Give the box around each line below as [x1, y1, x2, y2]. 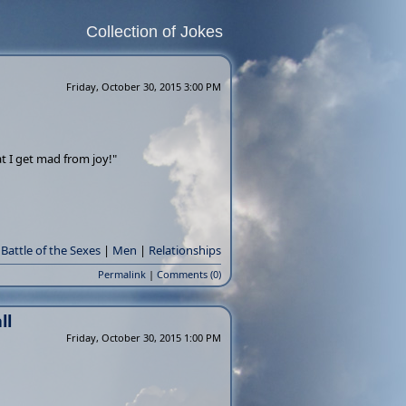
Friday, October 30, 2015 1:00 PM [66, 331, 221, 344]
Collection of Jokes [86, 23, 223, 41]
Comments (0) [157, 267, 221, 281]
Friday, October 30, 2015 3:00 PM [66, 80, 221, 93]
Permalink [98, 267, 146, 281]
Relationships [149, 242, 221, 258]
